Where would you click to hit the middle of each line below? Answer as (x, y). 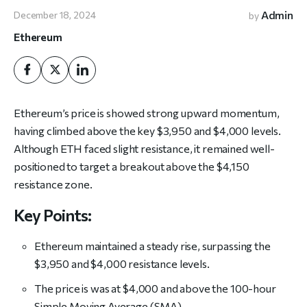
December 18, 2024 (55, 15)
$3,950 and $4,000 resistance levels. (122, 263)
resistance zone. (53, 184)
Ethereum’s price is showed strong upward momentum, (147, 112)
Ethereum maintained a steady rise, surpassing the (152, 245)
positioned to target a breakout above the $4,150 (132, 166)
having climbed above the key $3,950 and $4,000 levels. (147, 130)
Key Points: (53, 214)
